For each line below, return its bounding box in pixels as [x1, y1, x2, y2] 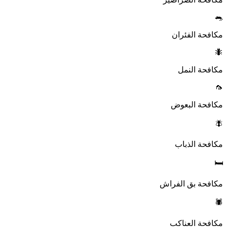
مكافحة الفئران [172, 30, 223, 39]
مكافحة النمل [178, 65, 223, 74]
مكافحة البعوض [171, 100, 223, 109]
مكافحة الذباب [175, 139, 223, 148]
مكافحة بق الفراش [160, 179, 223, 188]
